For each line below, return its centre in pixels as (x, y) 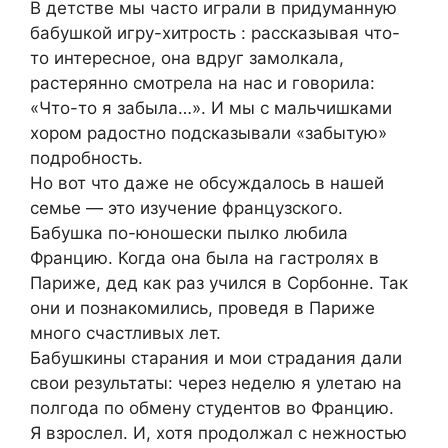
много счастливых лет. (125, 333)
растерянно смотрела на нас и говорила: (202, 83)
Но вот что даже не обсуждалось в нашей (207, 183)
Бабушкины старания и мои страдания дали (216, 358)
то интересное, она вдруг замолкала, (187, 58)
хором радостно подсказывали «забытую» (208, 133)
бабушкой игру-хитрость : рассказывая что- (215, 33)
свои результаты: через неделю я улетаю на (216, 383)
